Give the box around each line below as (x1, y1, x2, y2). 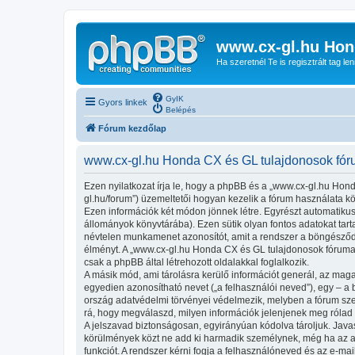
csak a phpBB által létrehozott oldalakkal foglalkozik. (84, 256, 309, 268)
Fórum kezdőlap (98, 123, 166, 133)
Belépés (166, 105, 196, 114)
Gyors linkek (98, 97, 147, 107)
